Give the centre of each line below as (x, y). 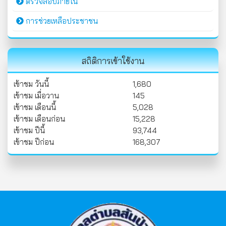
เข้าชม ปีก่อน (34, 142)
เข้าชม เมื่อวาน (36, 96)
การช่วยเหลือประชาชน (61, 21)
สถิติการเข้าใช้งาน (113, 61)
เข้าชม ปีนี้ (29, 130)
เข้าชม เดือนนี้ (35, 107)
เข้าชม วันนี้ (31, 84)
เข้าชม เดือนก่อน (39, 119)
